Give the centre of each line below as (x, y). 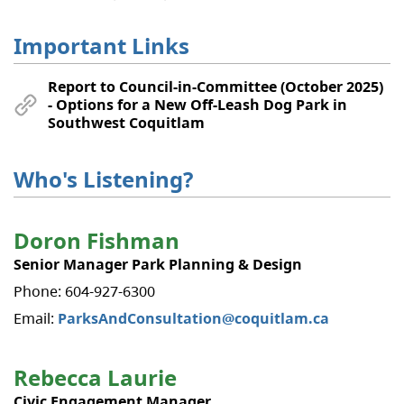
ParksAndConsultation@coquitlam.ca (193, 318)
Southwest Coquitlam (126, 122)
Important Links (101, 45)
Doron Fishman (96, 240)
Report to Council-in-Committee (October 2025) (216, 86)
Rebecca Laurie (95, 377)
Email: (36, 318)
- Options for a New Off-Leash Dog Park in (197, 104)
